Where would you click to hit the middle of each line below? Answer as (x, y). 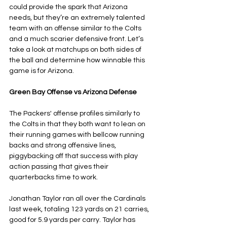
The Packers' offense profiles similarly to (75, 113)
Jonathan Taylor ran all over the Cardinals (78, 199)
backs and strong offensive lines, (63, 145)
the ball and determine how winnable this (78, 60)
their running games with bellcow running (78, 135)
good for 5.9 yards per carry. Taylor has (73, 220)
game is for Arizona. (42, 71)
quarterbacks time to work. (54, 177)
